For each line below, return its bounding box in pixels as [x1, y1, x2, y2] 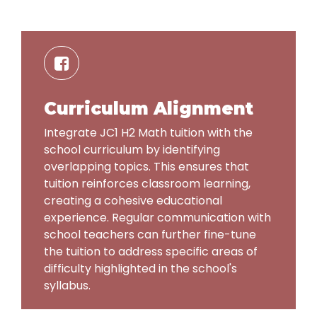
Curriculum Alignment [44, 98, 253, 119]
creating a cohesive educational [44, 192, 222, 209]
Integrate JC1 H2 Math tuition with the [44, 124, 253, 141]
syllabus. [44, 277, 91, 294]
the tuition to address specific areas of [44, 243, 258, 260]
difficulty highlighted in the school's [44, 260, 237, 277]
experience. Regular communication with [44, 209, 271, 226]
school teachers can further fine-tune [44, 226, 256, 243]
